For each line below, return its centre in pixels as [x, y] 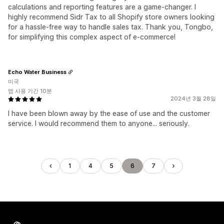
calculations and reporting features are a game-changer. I [102, 7]
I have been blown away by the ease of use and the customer [109, 113]
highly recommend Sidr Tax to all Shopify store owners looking [111, 17]
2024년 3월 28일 [193, 98]
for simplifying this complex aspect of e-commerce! [92, 37]
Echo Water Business [37, 72]
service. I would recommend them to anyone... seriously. [99, 123]
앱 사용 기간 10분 [30, 91]
